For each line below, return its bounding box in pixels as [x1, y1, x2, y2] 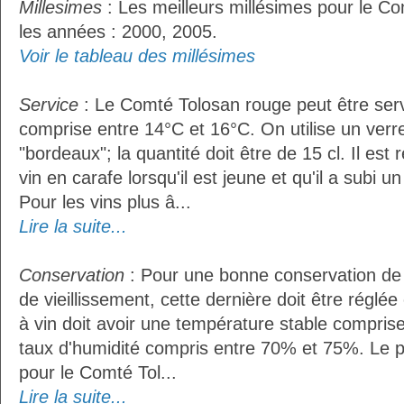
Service [19, 95, 78, 115]
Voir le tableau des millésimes [19, 46, 255, 66]
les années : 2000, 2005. [19, 22, 217, 41]
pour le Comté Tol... [19, 363, 177, 382]
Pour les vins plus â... [19, 192, 191, 212]
